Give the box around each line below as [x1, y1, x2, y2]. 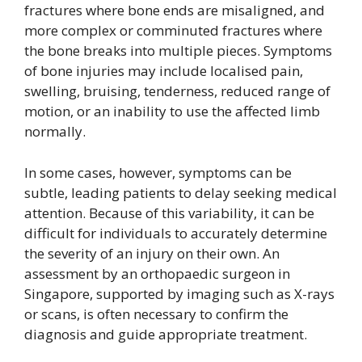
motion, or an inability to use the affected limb [24, 102, 320, 120]
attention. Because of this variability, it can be [24, 203, 314, 222]
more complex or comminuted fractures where [24, 21, 322, 40]
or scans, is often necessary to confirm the [24, 304, 288, 323]
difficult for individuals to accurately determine [24, 223, 327, 242]
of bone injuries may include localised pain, [24, 61, 303, 80]
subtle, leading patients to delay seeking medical [24, 183, 337, 202]
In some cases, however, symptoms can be [24, 162, 292, 182]
